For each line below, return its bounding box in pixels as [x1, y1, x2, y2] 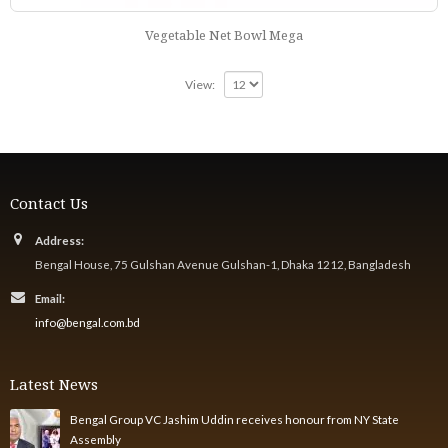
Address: [35, 233, 84, 247]
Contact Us [10, 193, 88, 213]
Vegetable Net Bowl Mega [145, 25, 303, 44]
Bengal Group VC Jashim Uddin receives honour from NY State [70, 412, 399, 426]
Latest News [10, 374, 98, 394]
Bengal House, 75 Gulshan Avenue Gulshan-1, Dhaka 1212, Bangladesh [35, 257, 411, 271]
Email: [35, 291, 65, 305]
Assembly [70, 432, 121, 446]
